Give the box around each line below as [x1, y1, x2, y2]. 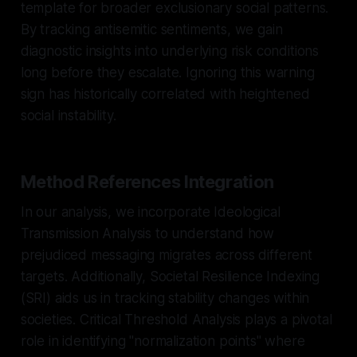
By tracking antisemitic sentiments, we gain [20, 21, 283, 37]
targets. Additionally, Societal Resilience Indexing [20, 268, 320, 284]
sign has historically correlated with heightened [20, 85, 310, 102]
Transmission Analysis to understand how [20, 225, 275, 241]
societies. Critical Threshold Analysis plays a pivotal [20, 311, 332, 328]
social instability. [20, 107, 116, 124]
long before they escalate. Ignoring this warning [20, 64, 315, 80]
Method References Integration [20, 171, 274, 192]
